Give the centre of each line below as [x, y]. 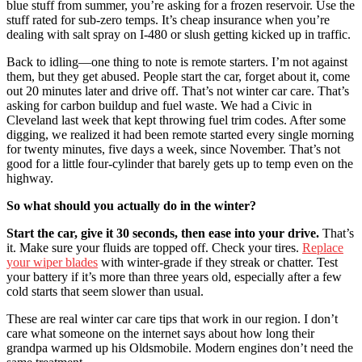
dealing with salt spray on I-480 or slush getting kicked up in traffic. [179, 34]
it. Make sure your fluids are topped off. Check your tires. [154, 247]
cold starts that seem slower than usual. [105, 291]
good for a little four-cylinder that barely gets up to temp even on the [180, 163]
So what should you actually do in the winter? [131, 205]
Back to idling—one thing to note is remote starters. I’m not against [177, 61]
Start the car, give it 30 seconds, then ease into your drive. [163, 233]
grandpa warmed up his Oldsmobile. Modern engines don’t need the [180, 347]
